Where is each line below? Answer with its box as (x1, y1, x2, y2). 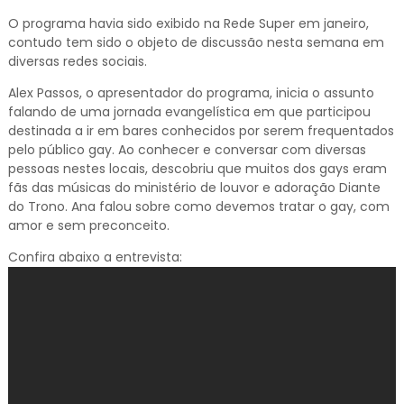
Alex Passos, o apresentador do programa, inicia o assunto (7, 84, 374, 102)
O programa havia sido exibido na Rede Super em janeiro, (7, 14, 369, 32)
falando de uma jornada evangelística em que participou (7, 103, 371, 121)
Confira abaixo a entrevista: (7, 248, 182, 266)
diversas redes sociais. (7, 52, 147, 70)
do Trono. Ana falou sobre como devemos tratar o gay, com (7, 197, 390, 216)
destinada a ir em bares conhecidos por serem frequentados (7, 122, 394, 140)
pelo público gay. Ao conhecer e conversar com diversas (7, 141, 366, 159)
